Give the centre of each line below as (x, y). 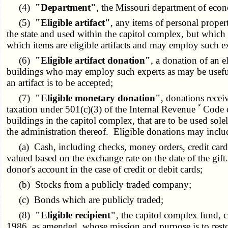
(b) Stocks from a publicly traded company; (99, 184)
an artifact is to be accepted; (60, 82)
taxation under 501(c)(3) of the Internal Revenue (103, 109)
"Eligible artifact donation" (93, 60)
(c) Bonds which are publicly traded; (85, 199)
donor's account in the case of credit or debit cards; (105, 169)
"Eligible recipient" (76, 215)
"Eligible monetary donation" (98, 98)
